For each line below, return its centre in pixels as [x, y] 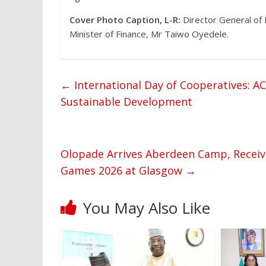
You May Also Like [147, 208]
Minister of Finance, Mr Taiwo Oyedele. [149, 34]
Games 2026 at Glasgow [123, 170]
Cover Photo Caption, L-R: [125, 20]
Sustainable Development [126, 102]
